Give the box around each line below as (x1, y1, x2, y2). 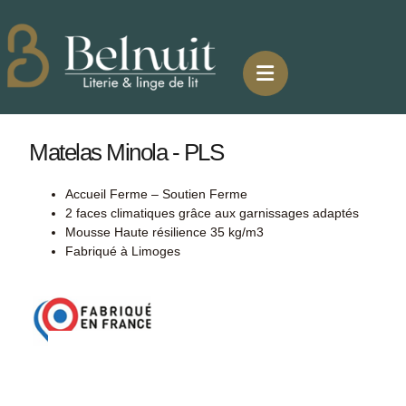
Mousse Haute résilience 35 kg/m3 (65, 224, 265, 239)
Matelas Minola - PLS (29, 138, 224, 166)
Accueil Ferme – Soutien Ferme (65, 186, 248, 201)
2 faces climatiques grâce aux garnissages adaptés (65, 205, 360, 220)
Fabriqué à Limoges (65, 243, 181, 258)
